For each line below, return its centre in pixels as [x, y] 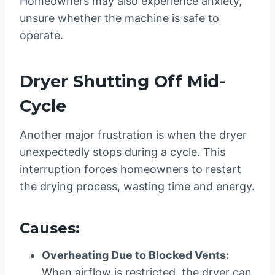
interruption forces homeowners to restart [130, 169]
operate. [41, 36]
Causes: [50, 228]
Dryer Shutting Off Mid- [122, 81]
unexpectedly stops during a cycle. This [122, 152]
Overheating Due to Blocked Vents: [135, 255]
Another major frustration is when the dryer [133, 135]
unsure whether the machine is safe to [119, 18]
